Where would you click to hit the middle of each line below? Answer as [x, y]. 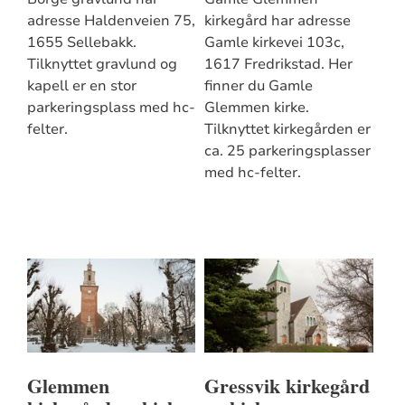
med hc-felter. [252, 173]
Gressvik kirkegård [287, 386]
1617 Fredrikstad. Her [278, 65]
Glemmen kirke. [256, 108]
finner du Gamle [258, 86]
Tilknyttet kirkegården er [287, 130]
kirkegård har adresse [277, 21]
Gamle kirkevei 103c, [274, 43]
